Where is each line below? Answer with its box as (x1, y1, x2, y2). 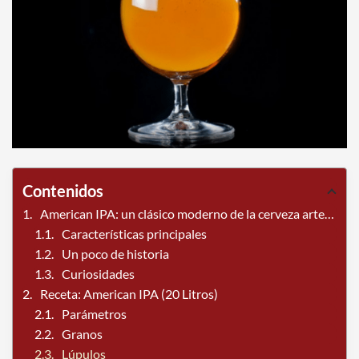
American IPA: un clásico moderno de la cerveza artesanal (40, 206, 325, 222)
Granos (62, 326, 103, 342)
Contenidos (22, 181, 103, 201)
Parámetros (62, 306, 127, 322)
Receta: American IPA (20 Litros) (40, 286, 218, 302)
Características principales (62, 226, 207, 242)
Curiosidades (62, 266, 135, 282)
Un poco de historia (62, 246, 169, 262)
